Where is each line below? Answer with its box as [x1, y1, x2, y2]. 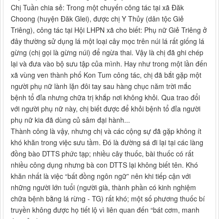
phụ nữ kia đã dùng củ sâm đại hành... [11, 115, 130, 125]
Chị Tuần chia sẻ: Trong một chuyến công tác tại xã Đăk [11, 2, 184, 13]
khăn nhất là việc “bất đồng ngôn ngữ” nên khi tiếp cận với [11, 171, 191, 181]
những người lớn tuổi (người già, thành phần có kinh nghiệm [11, 182, 196, 193]
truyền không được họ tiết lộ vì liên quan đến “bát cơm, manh [11, 205, 199, 215]
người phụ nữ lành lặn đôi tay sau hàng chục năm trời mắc [11, 81, 191, 91]
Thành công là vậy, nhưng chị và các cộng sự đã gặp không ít [11, 126, 201, 136]
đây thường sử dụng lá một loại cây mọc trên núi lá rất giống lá [11, 36, 204, 46]
